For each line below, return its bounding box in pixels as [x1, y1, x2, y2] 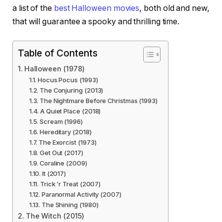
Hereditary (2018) [39, 127, 92, 136]
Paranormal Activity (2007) [41, 190, 121, 198]
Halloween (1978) [24, 64, 85, 73]
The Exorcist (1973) [38, 138, 97, 146]
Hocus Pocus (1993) [37, 75, 98, 84]
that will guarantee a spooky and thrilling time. [12, 17, 180, 27]
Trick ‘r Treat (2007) [40, 179, 101, 188]
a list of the [12, 3, 54, 13]
